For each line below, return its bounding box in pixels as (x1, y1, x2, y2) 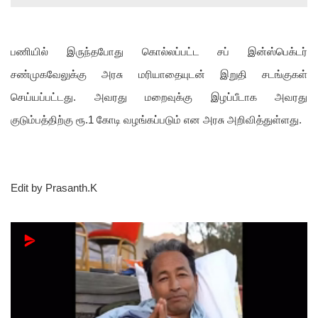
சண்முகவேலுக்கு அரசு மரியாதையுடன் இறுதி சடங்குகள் (11, 69, 307, 81)
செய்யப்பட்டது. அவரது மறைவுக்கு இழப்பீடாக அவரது (11, 92, 307, 104)
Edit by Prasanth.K (11, 182, 97, 194)
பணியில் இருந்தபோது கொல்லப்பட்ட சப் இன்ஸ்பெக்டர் (11, 46, 307, 58)
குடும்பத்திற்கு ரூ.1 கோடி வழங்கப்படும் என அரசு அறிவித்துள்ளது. (11, 114, 302, 126)
